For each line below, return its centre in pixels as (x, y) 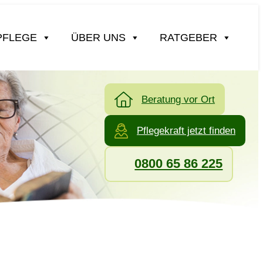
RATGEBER (189, 38)
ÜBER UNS (99, 38)
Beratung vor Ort (178, 99)
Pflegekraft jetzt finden (186, 131)
